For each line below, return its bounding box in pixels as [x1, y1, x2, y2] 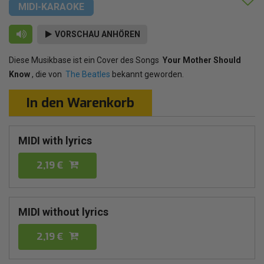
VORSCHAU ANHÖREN [53, 29, 140, 39]
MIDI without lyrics [18, 205, 108, 218]
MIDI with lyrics [18, 134, 92, 147]
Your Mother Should [163, 55, 241, 65]
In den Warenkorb [27, 94, 134, 111]
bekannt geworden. [110, 69, 184, 79]
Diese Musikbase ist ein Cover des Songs [9, 55, 163, 65]
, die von [30, 69, 65, 79]
